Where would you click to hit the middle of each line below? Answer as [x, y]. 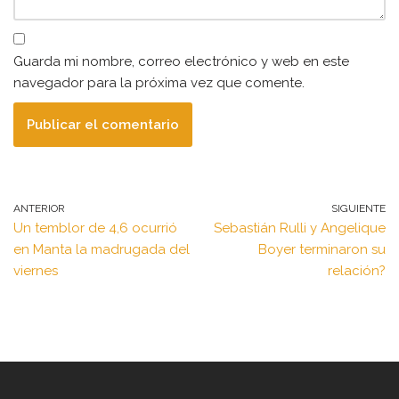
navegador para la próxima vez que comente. [159, 83]
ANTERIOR [39, 209]
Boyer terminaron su [322, 250]
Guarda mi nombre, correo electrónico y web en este [181, 62]
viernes [36, 271]
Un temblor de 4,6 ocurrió [95, 228]
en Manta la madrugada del [102, 250]
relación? [357, 271]
